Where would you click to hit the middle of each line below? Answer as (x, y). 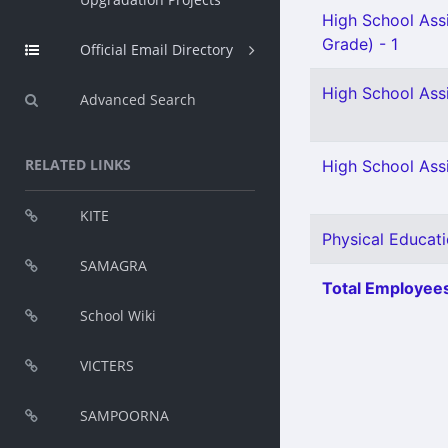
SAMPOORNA (124, 415)
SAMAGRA (113, 265)
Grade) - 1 (360, 44)
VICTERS (107, 365)
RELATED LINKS (78, 164)
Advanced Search (138, 99)
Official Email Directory (156, 49)
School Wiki (118, 315)
